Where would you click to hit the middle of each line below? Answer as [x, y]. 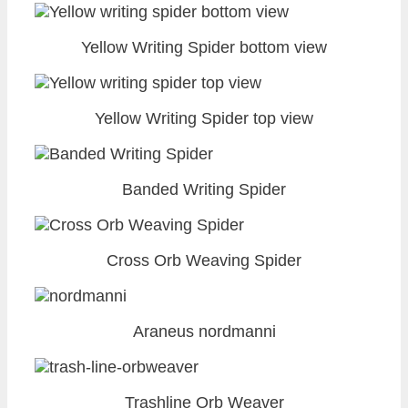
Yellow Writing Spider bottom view [204, 47]
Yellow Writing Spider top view [204, 118]
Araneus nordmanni [204, 331]
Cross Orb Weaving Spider [204, 260]
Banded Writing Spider [204, 189]
